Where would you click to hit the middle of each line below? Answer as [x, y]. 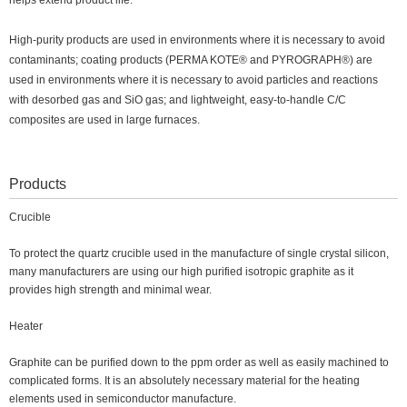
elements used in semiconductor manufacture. [123, 399]
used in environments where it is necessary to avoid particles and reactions [194, 80]
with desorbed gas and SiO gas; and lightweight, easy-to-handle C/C [178, 100]
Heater [26, 326]
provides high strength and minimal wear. [110, 290]
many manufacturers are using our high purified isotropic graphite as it [181, 272]
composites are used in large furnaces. [104, 120]
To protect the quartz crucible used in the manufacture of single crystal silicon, [199, 253]
